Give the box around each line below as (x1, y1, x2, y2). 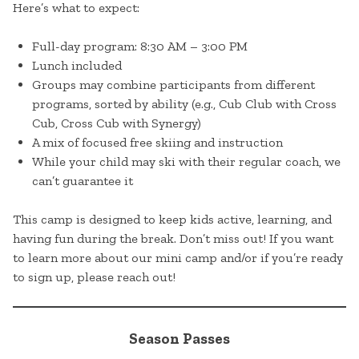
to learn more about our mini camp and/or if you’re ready (13, 250, 343, 266)
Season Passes (129, 329, 230, 349)
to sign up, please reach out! (13, 269, 175, 285)
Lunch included (32, 58, 122, 74)
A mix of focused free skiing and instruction (32, 135, 283, 151)
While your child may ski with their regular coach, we (32, 154, 341, 170)
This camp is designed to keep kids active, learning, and (13, 212, 332, 228)
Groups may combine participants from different (32, 77, 315, 93)
